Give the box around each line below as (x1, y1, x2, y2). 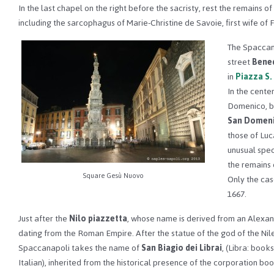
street (228, 53, 250, 70)
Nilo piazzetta (69, 210, 127, 227)
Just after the (18, 210, 69, 227)
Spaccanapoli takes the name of (18, 239, 141, 256)
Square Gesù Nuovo (83, 169, 144, 183)
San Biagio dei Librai (141, 239, 222, 256)
